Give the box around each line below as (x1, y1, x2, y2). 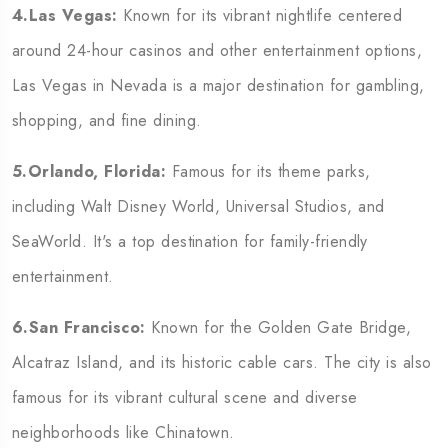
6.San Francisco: (12, 316, 146, 339)
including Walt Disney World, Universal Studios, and (12, 195, 385, 218)
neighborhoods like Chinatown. (12, 421, 235, 444)
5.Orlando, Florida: (12, 160, 172, 183)
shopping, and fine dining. (12, 109, 202, 132)
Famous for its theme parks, (171, 160, 371, 183)
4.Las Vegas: (12, 4, 118, 27)
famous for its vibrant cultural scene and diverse (12, 386, 358, 409)
